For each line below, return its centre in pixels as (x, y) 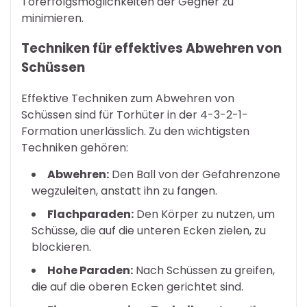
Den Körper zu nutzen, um (204, 214)
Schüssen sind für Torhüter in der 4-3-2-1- (135, 115)
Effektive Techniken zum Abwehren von (128, 99)
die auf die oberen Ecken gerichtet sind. (137, 287)
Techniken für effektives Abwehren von (151, 49)
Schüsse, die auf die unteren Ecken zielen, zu (149, 231)
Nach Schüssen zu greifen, (204, 271)
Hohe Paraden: (90, 271)
